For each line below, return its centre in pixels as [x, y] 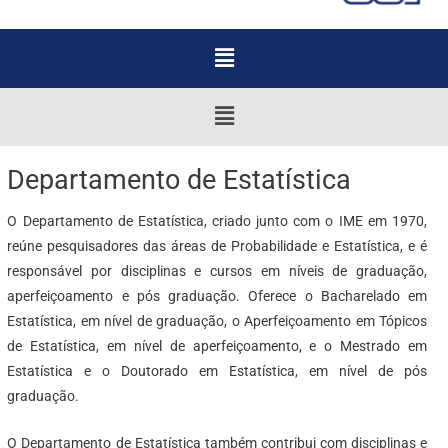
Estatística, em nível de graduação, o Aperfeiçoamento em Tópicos [217, 321]
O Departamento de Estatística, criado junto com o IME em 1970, [217, 221]
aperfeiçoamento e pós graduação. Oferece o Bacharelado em [217, 296]
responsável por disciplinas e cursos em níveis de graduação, [217, 271]
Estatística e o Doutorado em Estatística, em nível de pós [217, 371]
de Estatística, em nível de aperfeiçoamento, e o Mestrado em [217, 346]
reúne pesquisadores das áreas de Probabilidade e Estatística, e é [217, 246]
